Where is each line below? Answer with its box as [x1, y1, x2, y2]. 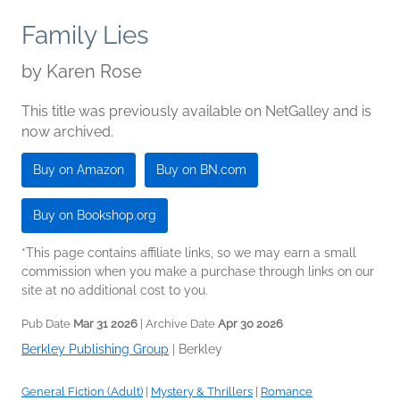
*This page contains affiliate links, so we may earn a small [21, 246, 356, 261]
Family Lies [21, 21, 149, 51]
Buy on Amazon [33, 162, 124, 178]
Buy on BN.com [156, 162, 246, 178]
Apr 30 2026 [218, 317, 283, 331]
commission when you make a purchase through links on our [21, 264, 374, 279]
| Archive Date [137, 317, 218, 331]
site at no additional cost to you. [21, 283, 208, 298]
